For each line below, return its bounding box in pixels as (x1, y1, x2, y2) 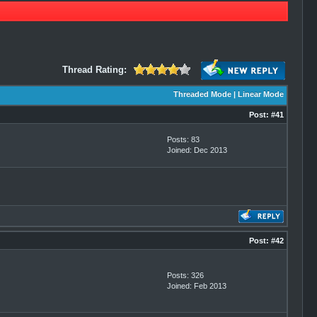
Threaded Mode (173, 90, 231, 98)
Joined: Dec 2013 (166, 146, 227, 154)
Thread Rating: (62, 64, 127, 75)
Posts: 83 (166, 135, 200, 144)
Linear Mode (237, 90, 284, 98)
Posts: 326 (166, 271, 204, 279)
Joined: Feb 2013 (166, 282, 226, 290)
